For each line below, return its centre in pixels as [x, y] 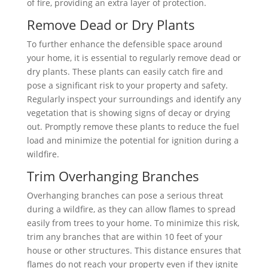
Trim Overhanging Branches [113, 176]
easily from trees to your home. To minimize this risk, [133, 223]
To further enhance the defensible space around [124, 44]
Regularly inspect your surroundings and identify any [134, 99]
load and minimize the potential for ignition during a [133, 140]
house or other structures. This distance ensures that [134, 250]
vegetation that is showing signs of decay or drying [128, 113]
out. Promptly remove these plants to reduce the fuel [133, 127]
